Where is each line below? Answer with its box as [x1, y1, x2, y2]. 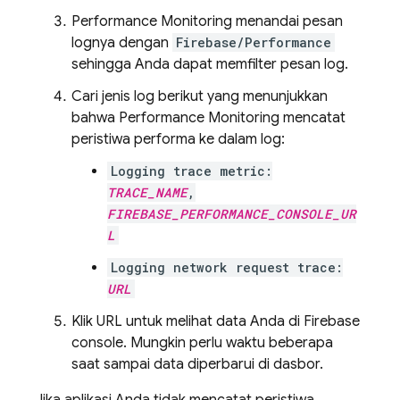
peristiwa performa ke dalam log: [71, 130, 285, 148]
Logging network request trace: [111, 259, 343, 276]
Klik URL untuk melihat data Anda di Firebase [71, 312, 360, 330]
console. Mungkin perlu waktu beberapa [71, 334, 333, 352]
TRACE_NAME [107, 184, 187, 201]
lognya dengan [71, 34, 172, 52]
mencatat [279, 109, 346, 127]
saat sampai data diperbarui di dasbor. [71, 355, 323, 373]
